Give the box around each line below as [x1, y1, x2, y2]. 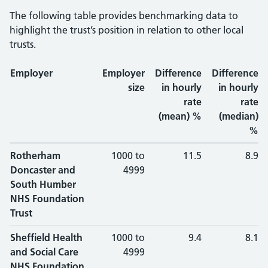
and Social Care [10, 246, 78, 258]
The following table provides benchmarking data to [10, 10, 238, 22]
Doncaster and [10, 164, 75, 176]
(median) [219, 110, 258, 122]
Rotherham [10, 150, 60, 162]
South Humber [10, 178, 76, 190]
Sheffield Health [10, 232, 83, 243]
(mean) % [159, 110, 202, 122]
